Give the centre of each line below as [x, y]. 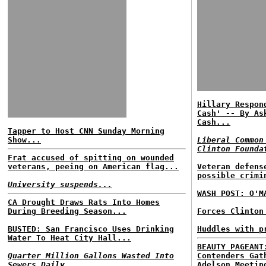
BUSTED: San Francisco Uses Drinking [91, 229]
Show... [24, 140]
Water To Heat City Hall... [69, 238]
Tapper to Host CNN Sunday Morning [86, 131]
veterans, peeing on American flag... [93, 167]
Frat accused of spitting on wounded [91, 158]
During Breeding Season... [67, 211]
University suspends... [60, 184]
